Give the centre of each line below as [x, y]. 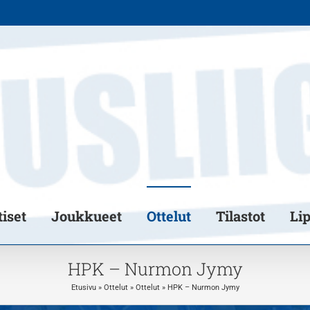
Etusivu [83, 287]
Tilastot [240, 216]
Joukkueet [86, 216]
